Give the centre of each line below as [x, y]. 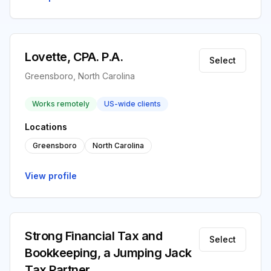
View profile [51, 176]
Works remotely [61, 104]
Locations [46, 127]
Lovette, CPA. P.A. [74, 57]
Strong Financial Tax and [93, 236]
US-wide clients [132, 104]
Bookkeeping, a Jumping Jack [108, 253]
